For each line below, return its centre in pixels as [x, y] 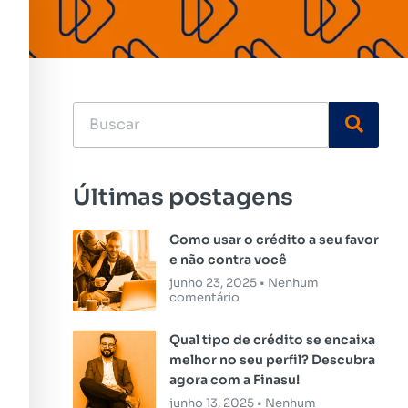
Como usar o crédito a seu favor [274, 239]
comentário [204, 297]
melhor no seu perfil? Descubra [272, 360]
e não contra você [228, 259]
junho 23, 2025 [214, 282]
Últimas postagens [183, 197]
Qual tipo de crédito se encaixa [272, 340]
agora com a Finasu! [234, 380]
